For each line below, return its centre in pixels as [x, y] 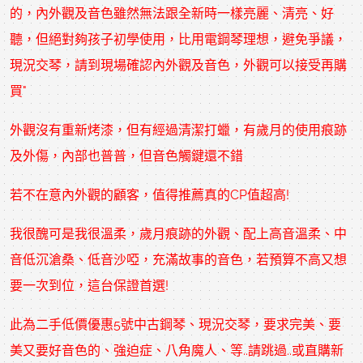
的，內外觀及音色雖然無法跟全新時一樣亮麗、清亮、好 [172, 13]
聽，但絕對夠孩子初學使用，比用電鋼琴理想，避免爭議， [178, 39]
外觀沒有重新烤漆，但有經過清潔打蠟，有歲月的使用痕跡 [178, 130]
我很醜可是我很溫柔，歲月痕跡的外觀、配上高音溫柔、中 [178, 233]
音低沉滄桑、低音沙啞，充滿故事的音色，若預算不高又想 [178, 259]
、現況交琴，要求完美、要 [263, 324]
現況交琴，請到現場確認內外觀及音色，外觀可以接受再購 [178, 65]
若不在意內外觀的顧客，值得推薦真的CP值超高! [149, 194]
